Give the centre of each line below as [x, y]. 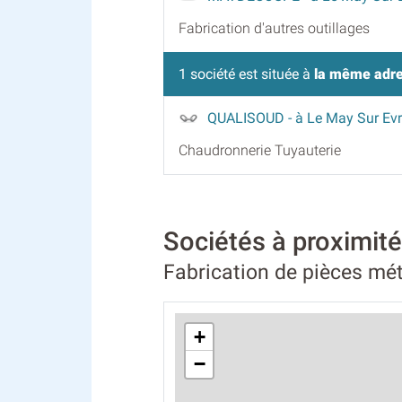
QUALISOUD [248, 118]
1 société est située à [246, 74]
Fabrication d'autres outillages [274, 28]
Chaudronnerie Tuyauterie [260, 150]
